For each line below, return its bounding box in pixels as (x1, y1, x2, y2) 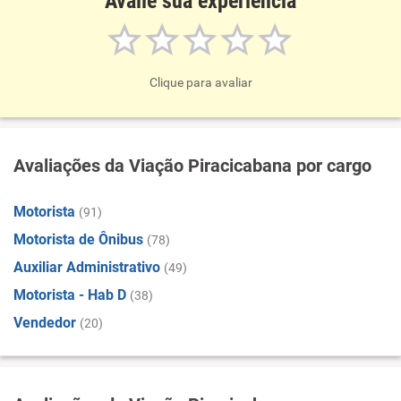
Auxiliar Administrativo (13, 259, 160, 276)
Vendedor (13, 314, 76, 331)
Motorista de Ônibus (13, 231, 143, 248)
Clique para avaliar (149, 75, 252, 90)
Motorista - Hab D (13, 286, 126, 303)
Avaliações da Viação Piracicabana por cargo (13, 155, 371, 176)
